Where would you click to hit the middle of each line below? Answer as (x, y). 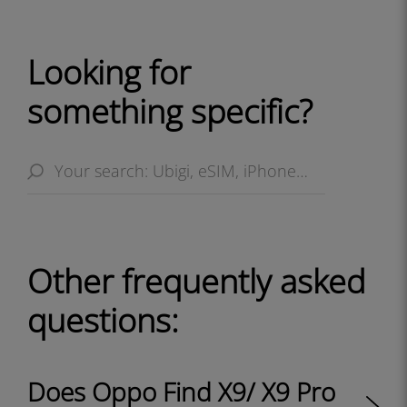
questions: (103, 320)
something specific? (170, 111)
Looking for (109, 72)
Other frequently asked (196, 281)
